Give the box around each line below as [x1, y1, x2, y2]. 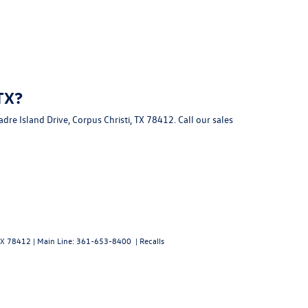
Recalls [140, 234, 164, 246]
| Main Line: [31, 234, 76, 246]
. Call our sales [174, 112, 233, 126]
